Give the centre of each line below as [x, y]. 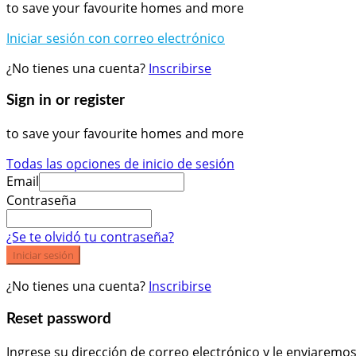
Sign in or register [66, 101]
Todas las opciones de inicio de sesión [120, 164]
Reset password [59, 319]
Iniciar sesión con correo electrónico [116, 38]
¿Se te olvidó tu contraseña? [90, 237]
